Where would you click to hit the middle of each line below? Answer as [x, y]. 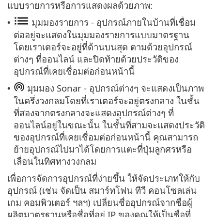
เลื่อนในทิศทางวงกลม [55, 161]
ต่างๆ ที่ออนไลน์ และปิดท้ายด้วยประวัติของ [96, 59]
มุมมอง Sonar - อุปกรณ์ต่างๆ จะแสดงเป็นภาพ [114, 88]
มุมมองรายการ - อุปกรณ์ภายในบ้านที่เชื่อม [112, 22]
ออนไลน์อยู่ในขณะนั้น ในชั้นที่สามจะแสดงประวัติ [109, 125]
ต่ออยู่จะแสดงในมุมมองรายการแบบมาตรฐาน [101, 35]
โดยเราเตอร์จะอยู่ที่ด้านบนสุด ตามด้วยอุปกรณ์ [103, 47]
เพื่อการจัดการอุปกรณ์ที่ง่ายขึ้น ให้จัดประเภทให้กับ [104, 178]
